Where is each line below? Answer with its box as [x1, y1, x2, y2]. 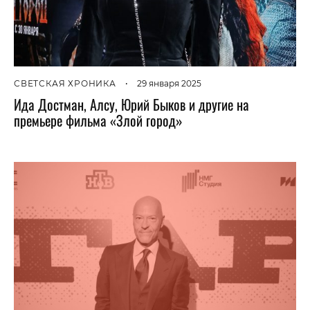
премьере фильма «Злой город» [14, 110, 183, 131]
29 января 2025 [136, 78, 201, 89]
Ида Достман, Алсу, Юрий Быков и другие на [14, 94, 249, 115]
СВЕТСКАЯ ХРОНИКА [14, 78, 116, 89]
